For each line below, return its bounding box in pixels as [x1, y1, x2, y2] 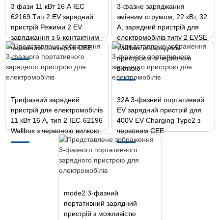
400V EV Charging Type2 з [117, 116, 201, 124]
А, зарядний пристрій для [117, 23, 199, 31]
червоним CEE [117, 127, 165, 135]
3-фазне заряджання [117, 2, 185, 10]
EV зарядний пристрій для [117, 106, 202, 114]
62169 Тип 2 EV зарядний [11, 13, 94, 21]
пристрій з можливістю [64, 210, 137, 218]
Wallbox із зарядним [117, 44, 181, 52]
